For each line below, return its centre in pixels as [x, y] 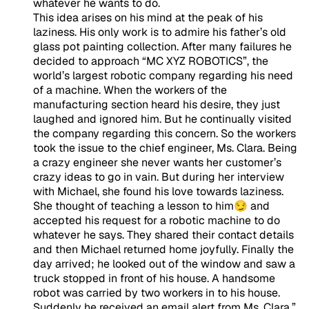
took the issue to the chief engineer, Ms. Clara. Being [165, 148]
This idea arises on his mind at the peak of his [148, 17]
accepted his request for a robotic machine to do [157, 220]
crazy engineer [80, 162]
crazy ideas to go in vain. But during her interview [159, 177]
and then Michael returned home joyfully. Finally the [163, 249]
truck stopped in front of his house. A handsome [154, 278]
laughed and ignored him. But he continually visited [162, 119]
